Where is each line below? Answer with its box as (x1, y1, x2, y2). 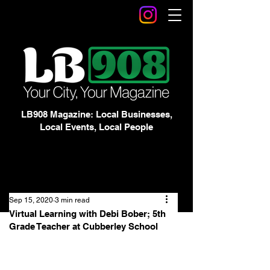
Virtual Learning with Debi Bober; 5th (9, 209, 166, 219)
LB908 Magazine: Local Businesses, (20, 109, 172, 119)
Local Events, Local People (40, 122, 153, 132)
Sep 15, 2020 (9, 196, 53, 204)
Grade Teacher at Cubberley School (9, 221, 158, 231)
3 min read (55, 196, 90, 204)
